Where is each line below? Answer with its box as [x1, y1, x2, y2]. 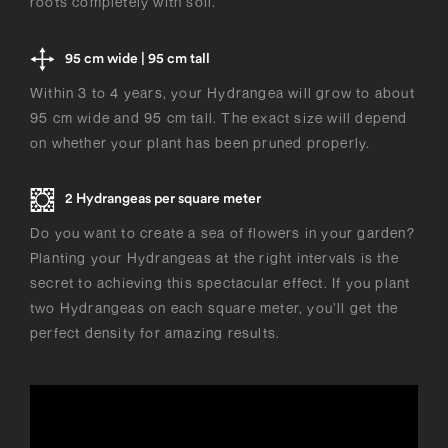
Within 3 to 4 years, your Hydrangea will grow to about [30, 83, 415, 101]
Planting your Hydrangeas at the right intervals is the [30, 248, 399, 266]
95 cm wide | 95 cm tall [65, 51, 210, 66]
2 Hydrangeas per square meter [65, 192, 261, 207]
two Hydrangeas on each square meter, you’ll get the [30, 298, 399, 316]
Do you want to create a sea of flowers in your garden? [30, 223, 415, 241]
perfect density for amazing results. [30, 323, 281, 341]
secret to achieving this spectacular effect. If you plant [30, 273, 411, 291]
